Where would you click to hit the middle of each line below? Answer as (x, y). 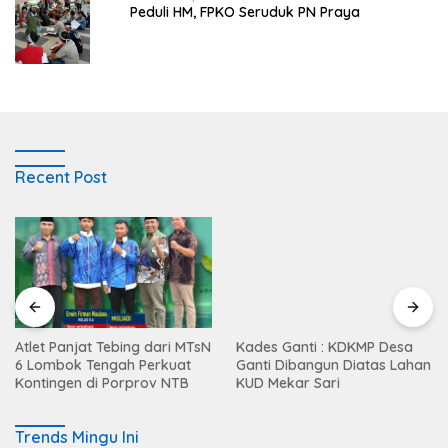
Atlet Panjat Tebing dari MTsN (113, 347)
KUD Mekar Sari (288, 383)
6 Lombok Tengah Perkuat (103, 365)
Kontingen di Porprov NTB (102, 383)
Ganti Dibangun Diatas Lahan (333, 365)
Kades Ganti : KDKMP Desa (324, 347)
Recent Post (61, 177)
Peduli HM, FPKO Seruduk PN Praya (245, 12)
